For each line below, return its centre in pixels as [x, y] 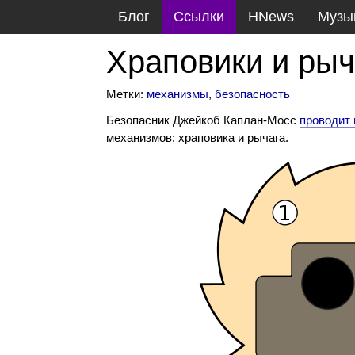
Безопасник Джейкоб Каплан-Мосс [203, 120]
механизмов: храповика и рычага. [198, 137]
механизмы [178, 94]
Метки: [127, 94]
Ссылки [199, 17]
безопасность [253, 94]
